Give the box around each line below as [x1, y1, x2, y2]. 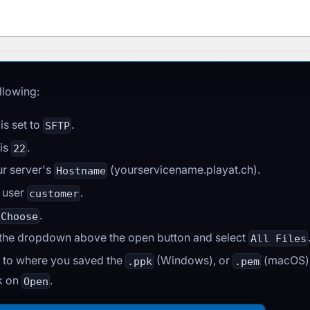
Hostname [55, 164, 106, 177]
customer [28, 187, 79, 200]
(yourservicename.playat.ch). [107, 163, 261, 177]
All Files [250, 232, 307, 245]
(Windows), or [154, 253, 233, 267]
